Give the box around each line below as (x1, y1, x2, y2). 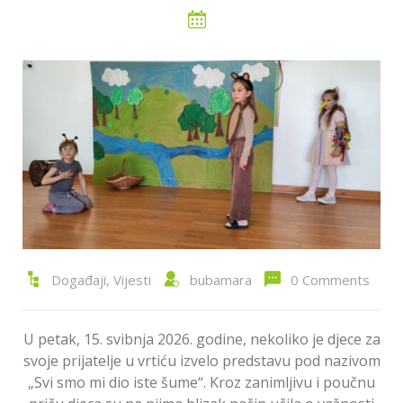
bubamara (189, 270, 252, 289)
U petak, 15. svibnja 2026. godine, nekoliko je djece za (22, 328, 381, 349)
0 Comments (290, 270, 370, 289)
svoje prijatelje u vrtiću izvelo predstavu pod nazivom (22, 350, 381, 371)
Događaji (50, 270, 106, 289)
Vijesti (112, 270, 151, 289)
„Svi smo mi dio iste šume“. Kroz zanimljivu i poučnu (28, 372, 375, 392)
